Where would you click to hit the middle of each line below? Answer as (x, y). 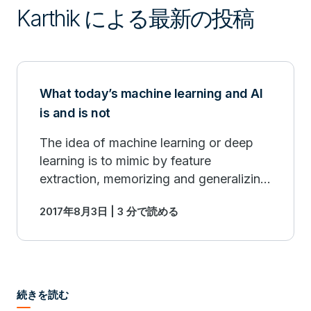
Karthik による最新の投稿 (135, 18)
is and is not (75, 113)
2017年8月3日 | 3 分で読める (109, 211)
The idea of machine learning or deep (146, 143)
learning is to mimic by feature (125, 161)
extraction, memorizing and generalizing (154, 179)
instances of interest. (99, 197)
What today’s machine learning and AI (151, 93)
